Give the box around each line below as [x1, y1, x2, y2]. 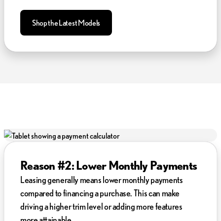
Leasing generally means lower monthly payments [20, 174, 183, 184]
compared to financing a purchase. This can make [20, 187, 180, 198]
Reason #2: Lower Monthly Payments [20, 158, 197, 172]
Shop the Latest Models [32, 18, 100, 27]
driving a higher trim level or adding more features [20, 201, 183, 211]
